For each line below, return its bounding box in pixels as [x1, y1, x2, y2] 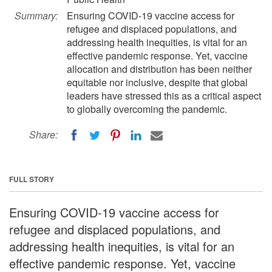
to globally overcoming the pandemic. [67, 102, 227, 116]
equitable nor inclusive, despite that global [67, 75, 248, 89]
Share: [29, 127, 58, 141]
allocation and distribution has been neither [67, 62, 252, 76]
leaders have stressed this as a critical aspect [67, 89, 261, 103]
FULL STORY [9, 173, 54, 185]
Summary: [15, 8, 58, 22]
